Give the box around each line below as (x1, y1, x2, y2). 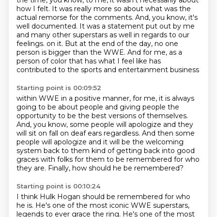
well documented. (16, 22, 79, 31)
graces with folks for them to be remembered (16, 155, 174, 164)
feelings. (16, 39, 46, 48)
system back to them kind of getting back (16, 146, 162, 155)
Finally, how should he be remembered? (47, 164, 184, 172)
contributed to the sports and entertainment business (16, 65, 199, 74)
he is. (16, 201, 35, 210)
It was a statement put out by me (79, 22, 195, 31)
